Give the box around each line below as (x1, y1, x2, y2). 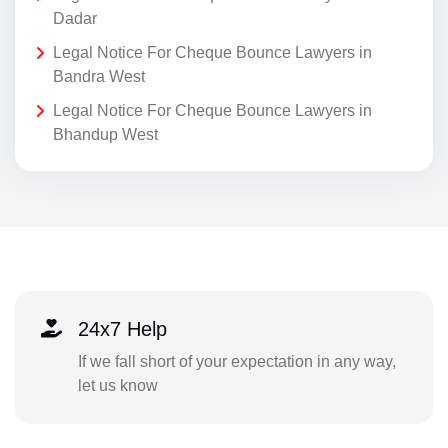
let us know (77, 377, 158, 395)
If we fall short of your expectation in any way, (77, 353, 396, 371)
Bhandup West (53, 125, 158, 143)
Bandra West (53, 68, 145, 86)
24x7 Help (77, 318, 167, 341)
